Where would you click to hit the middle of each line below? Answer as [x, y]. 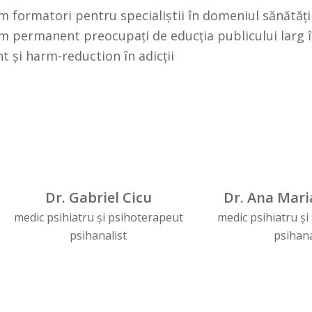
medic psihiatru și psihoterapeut [98, 217]
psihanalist [99, 235]
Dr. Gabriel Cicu [98, 197]
